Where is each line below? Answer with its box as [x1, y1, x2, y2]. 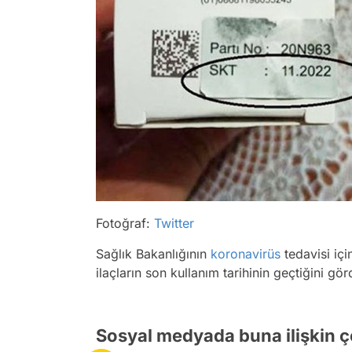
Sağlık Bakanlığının [96, 246, 211, 262]
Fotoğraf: [96, 215, 154, 231]
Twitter [154, 215, 194, 231]
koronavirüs [211, 246, 280, 262]
